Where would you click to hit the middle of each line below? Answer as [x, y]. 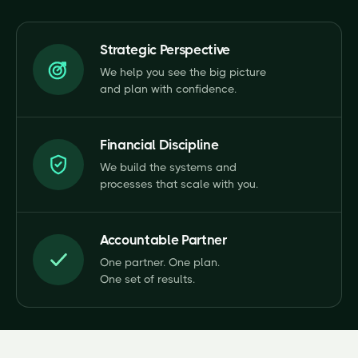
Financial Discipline [159, 145]
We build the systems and [168, 167]
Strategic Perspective [165, 50]
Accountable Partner [163, 240]
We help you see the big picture [183, 72]
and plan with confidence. [168, 89]
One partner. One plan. [160, 262]
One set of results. [147, 279]
